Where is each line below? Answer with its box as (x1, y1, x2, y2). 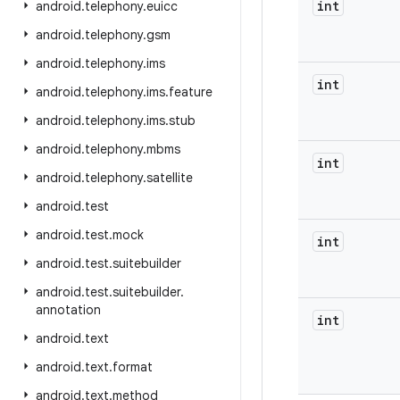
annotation (36, 302, 101, 318)
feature (169, 84, 212, 100)
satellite (146, 170, 193, 186)
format (112, 359, 153, 375)
